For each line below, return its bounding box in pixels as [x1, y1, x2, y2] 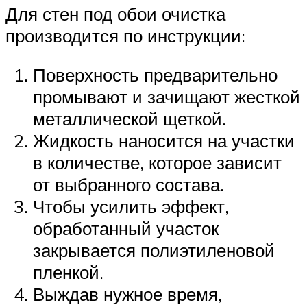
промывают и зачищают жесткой [33, 86, 300, 108]
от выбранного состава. [33, 173, 224, 196]
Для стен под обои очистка [5, 2, 225, 25]
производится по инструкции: [5, 24, 245, 47]
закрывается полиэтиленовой [33, 239, 275, 262]
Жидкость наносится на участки [33, 130, 295, 152]
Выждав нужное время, [33, 283, 222, 306]
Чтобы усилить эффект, [33, 195, 229, 218]
